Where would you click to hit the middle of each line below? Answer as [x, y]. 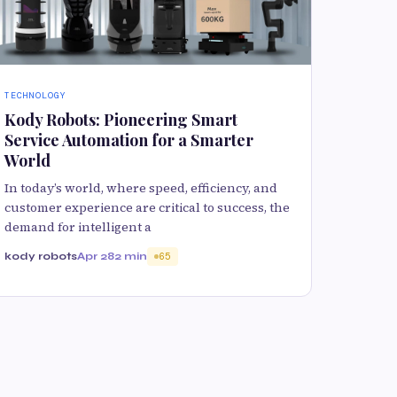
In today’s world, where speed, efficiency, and [141, 188]
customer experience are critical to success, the [147, 208]
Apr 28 [96, 257]
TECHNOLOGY [35, 96]
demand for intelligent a [78, 227]
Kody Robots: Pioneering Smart [121, 120]
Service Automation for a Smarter [129, 140]
